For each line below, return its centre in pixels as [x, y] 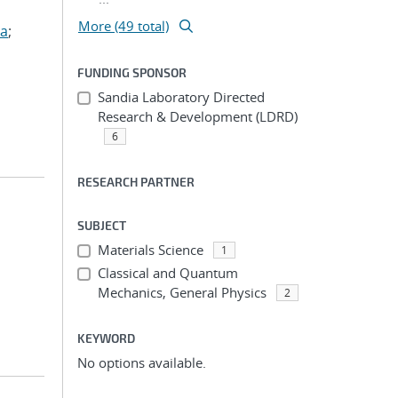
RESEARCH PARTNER [136, 182]
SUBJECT [102, 225]
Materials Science [150, 250]
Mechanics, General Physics [182, 292]
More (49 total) [123, 26]
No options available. [142, 362]
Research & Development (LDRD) [197, 116]
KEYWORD [106, 338]
